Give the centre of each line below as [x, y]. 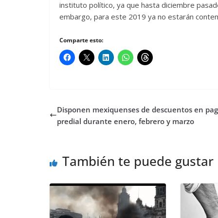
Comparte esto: [81, 40]
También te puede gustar [138, 161]
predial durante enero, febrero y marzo [126, 121]
